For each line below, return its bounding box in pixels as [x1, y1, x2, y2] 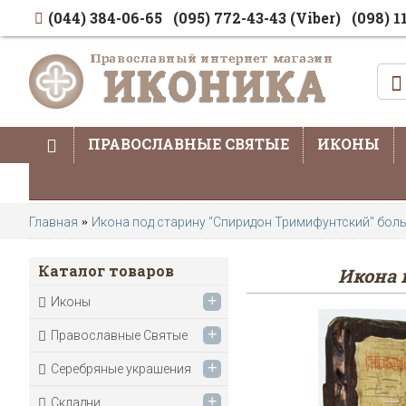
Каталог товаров [38, 261, 174, 280]
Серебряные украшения [51, 362, 191, 376]
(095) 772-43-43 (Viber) [173, 8, 341, 27]
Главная [29, 215, 78, 230]
